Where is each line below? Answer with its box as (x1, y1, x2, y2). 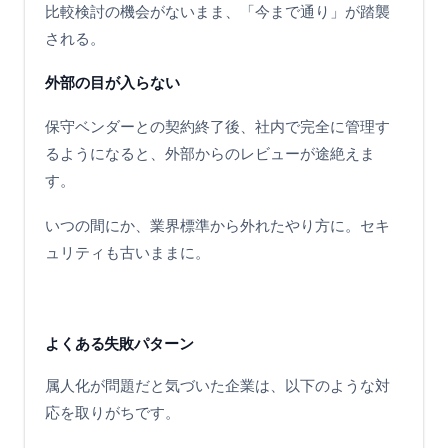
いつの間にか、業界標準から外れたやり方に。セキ (45, 216, 390, 234)
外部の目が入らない (45, 74, 180, 91)
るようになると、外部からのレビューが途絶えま (45, 145, 375, 163)
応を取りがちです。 (45, 404, 180, 422)
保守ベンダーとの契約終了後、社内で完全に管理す (45, 118, 390, 136)
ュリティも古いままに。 (45, 243, 210, 261)
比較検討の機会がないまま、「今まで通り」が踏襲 (45, 2, 390, 20)
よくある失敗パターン (45, 335, 194, 352)
